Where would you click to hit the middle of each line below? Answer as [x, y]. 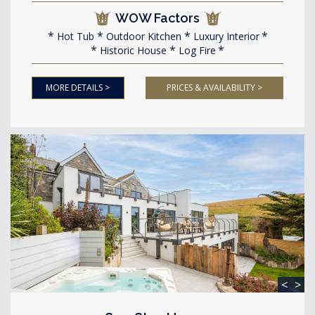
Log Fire [196, 50]
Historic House [132, 50]
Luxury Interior [225, 36]
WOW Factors [157, 18]
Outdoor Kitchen [142, 36]
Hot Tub [74, 36]
